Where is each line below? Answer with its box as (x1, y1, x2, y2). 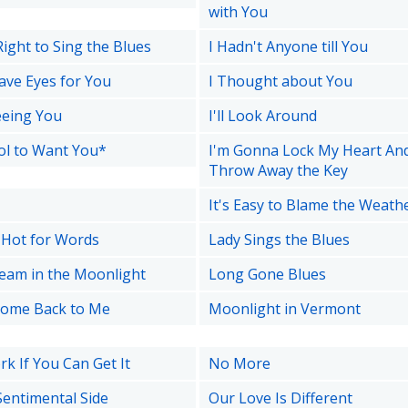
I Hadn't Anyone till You (208, 36, 368, 56)
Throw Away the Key (208, 160, 348, 180)
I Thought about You (208, 71, 352, 91)
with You (208, 2, 268, 22)
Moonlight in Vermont (208, 299, 361, 319)
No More (208, 353, 270, 373)
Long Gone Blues (208, 264, 326, 284)
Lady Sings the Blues (208, 229, 350, 250)
